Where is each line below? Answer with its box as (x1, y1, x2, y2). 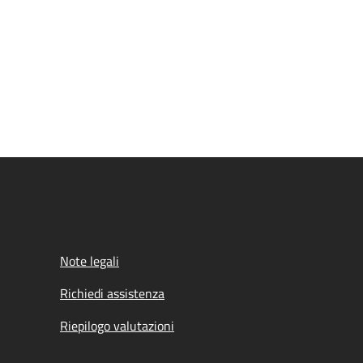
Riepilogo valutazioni (60, 316, 174, 335)
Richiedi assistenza (60, 284, 164, 303)
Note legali (60, 251, 119, 271)
